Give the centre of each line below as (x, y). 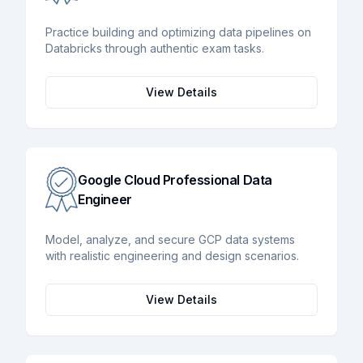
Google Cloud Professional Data (175, 179)
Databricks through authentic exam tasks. (155, 48)
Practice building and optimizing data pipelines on (178, 32)
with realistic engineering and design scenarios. (172, 255)
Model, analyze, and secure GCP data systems (170, 239)
